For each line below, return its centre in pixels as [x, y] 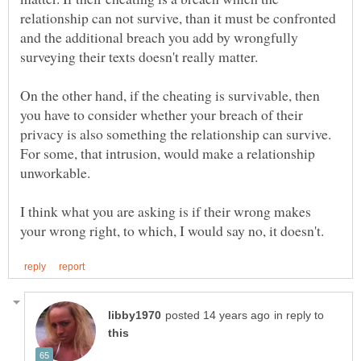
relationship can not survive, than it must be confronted [178, 18]
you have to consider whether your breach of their [162, 115]
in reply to [299, 316]
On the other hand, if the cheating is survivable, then [170, 95]
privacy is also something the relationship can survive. [176, 134]
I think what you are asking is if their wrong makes [166, 212]
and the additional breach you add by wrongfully [159, 37]
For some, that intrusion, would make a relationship [168, 154]
